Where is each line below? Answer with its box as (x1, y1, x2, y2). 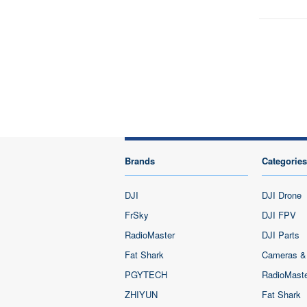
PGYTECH (125, 268, 167, 281)
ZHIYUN (125, 288, 158, 301)
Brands (125, 154, 155, 167)
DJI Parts (262, 228, 299, 241)
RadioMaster (125, 228, 175, 241)
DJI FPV (262, 208, 296, 221)
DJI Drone (262, 188, 302, 201)
